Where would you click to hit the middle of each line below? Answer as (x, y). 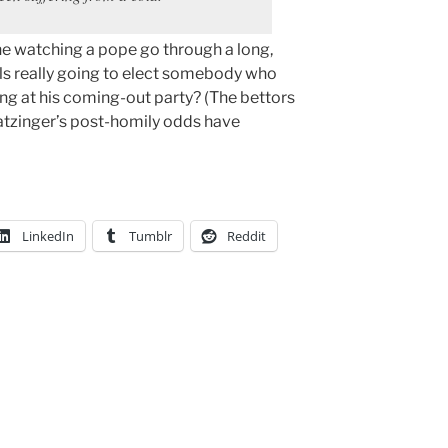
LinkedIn (48, 235)
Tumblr (150, 235)
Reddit (246, 235)
